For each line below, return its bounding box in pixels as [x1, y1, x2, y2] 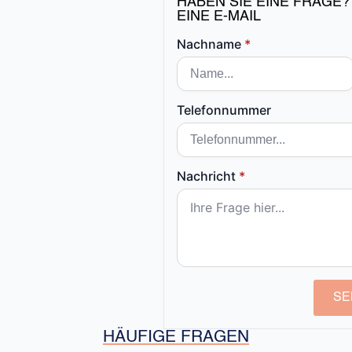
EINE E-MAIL [177, 9, 261, 24]
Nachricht [177, 168, 236, 185]
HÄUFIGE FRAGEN [103, 329, 249, 346]
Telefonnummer [177, 102, 271, 119]
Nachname [177, 36, 241, 53]
